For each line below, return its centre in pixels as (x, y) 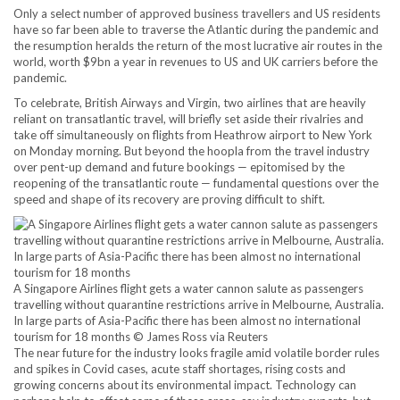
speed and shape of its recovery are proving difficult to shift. (169, 199)
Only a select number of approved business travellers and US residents (197, 13)
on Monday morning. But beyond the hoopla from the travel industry (192, 151)
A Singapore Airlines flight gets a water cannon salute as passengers (188, 288)
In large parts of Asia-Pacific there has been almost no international (187, 321)
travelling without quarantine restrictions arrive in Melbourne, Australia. (199, 304)
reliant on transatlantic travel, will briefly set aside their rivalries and (188, 119)
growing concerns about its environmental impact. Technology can (185, 385)
